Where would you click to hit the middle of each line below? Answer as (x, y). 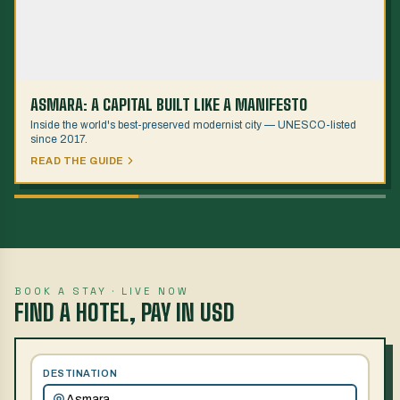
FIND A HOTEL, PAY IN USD (125, 312)
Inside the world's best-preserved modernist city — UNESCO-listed (193, 125)
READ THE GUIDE (77, 161)
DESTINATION (80, 373)
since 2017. (59, 139)
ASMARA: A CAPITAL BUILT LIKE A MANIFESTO (169, 104)
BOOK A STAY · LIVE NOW (102, 291)
